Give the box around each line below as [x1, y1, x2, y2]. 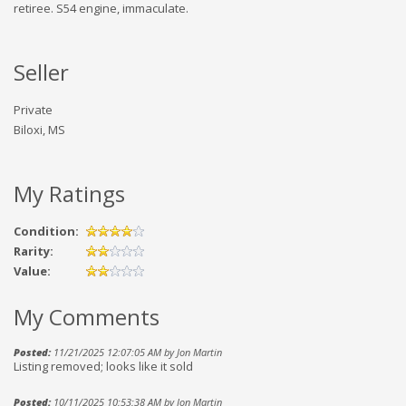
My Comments [14, 301, 159, 332]
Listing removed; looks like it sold [14, 357, 193, 374]
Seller [14, 56, 69, 87]
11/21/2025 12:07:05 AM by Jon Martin [51, 344, 222, 359]
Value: [14, 262, 53, 279]
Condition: [14, 222, 82, 239]
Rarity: [14, 242, 56, 259]
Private [14, 101, 53, 118]
